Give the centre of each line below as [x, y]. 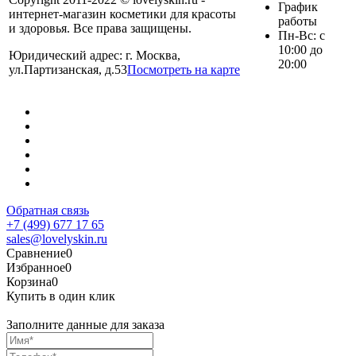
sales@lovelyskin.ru [57, 238]
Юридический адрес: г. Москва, [95, 55]
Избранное [36, 267]
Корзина [29, 281]
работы [298, 21]
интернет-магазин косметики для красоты [122, 14]
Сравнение [36, 253]
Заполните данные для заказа [85, 324]
